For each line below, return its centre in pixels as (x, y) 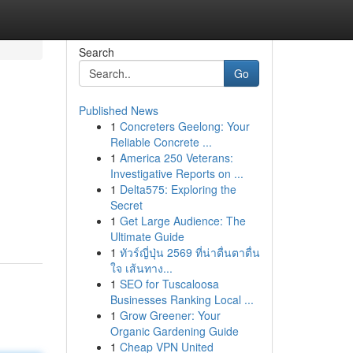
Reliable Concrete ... (161, 142)
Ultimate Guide (147, 236)
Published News (118, 110)
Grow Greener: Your (170, 315)
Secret (126, 205)
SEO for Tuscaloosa (169, 284)
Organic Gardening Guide (174, 331)
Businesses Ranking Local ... (182, 299)
